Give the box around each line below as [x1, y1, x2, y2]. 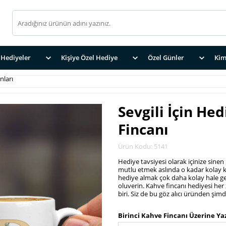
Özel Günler [148, 53, 184, 62]
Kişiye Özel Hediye [61, 53, 118, 62]
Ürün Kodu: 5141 [118, 142, 168, 151]
